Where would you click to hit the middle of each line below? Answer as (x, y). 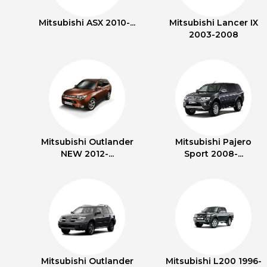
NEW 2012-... (87, 154)
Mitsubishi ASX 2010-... (87, 23)
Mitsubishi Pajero (213, 142)
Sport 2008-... (213, 154)
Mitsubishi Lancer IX (213, 23)
